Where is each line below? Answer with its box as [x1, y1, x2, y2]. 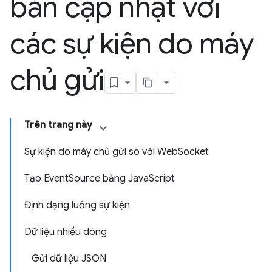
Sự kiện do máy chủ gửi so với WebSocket [24, 146, 209, 158]
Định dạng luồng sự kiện [24, 199, 130, 211]
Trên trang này [24, 119, 92, 131]
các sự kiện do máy [10, 25, 254, 62]
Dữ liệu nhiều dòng [24, 226, 107, 238]
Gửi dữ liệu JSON [32, 253, 106, 265]
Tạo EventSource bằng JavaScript [24, 172, 175, 185]
